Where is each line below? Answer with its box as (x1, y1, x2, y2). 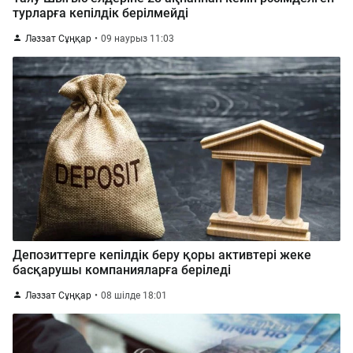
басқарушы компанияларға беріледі (13, 262, 231, 277)
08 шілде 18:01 (101, 290, 167, 301)
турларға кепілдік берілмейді (13, 6, 188, 20)
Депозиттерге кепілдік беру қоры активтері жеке (13, 247, 311, 262)
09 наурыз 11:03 (101, 33, 174, 44)
